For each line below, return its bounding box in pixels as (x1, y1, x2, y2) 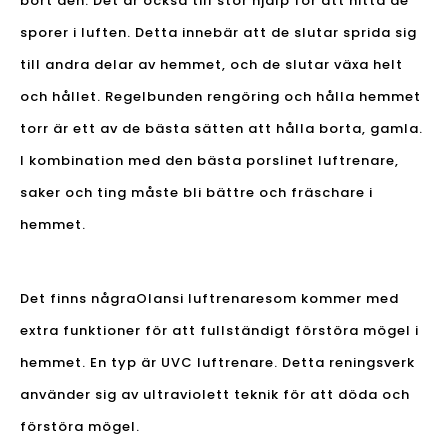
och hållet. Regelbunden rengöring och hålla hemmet (20, 87, 421, 107)
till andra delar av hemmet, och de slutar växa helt (20, 55, 403, 75)
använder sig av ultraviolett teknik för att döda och (20, 385, 410, 405)
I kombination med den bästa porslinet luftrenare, (20, 151, 399, 171)
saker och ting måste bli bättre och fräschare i (20, 183, 373, 203)
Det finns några (20, 289, 136, 309)
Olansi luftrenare (136, 289, 265, 309)
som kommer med (265, 289, 399, 309)
